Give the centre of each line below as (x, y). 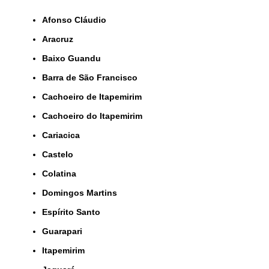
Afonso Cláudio (77, 20)
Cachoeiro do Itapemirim (95, 116)
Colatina (62, 174)
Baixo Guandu (74, 59)
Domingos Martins (83, 193)
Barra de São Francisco (93, 78)
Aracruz (61, 39)
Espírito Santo (74, 212)
